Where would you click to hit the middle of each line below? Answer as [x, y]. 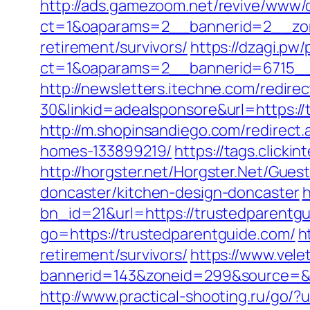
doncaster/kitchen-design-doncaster [170, 192]
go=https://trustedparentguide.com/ [168, 234]
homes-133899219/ [106, 151]
